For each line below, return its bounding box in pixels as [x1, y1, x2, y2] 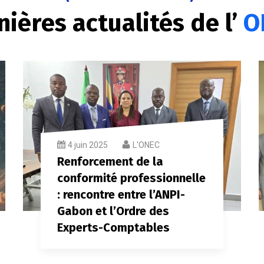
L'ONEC [133, 140, 160, 150]
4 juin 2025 [68, 140, 108, 150]
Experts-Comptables [57, 220, 170, 235]
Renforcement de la [57, 154, 163, 169]
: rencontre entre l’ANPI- [57, 187, 185, 202]
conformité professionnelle [57, 170, 206, 185]
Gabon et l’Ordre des [57, 203, 169, 218]
